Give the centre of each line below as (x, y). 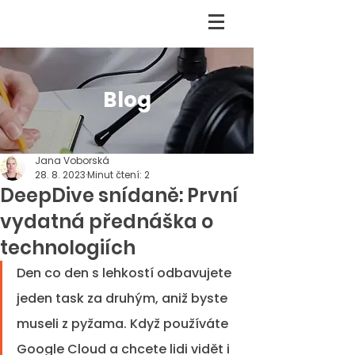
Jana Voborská (72, 160)
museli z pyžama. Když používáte (124, 324)
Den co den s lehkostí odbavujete (126, 273)
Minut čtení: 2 (118, 175)
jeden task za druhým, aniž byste (124, 298)
